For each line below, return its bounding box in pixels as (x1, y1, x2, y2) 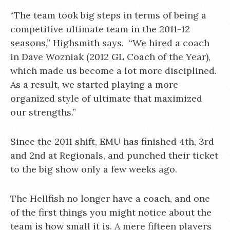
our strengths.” (10, 106, 76, 118)
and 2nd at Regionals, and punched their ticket (10, 149, 218, 161)
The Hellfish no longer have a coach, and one (10, 192, 210, 204)
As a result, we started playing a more (10, 78, 178, 90)
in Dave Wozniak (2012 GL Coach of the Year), (10, 50, 210, 63)
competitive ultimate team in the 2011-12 (10, 23, 190, 35)
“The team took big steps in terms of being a (10, 9, 206, 21)
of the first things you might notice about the (10, 206, 212, 218)
